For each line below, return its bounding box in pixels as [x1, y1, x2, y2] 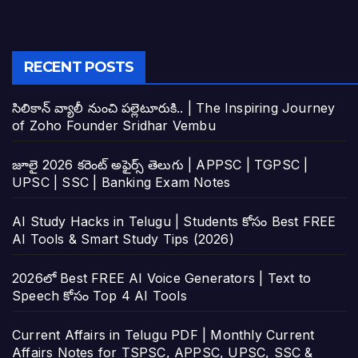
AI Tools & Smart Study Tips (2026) [12, 231, 234, 248]
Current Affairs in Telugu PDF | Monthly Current [12, 327, 315, 344]
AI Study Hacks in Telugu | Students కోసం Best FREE [12, 213, 336, 230]
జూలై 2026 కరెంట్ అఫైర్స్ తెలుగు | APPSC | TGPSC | [12, 157, 308, 173]
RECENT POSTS [24, 58, 134, 77]
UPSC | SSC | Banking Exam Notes [12, 174, 231, 191]
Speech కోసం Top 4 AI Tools [12, 288, 187, 304]
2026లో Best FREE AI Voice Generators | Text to [12, 270, 312, 287]
